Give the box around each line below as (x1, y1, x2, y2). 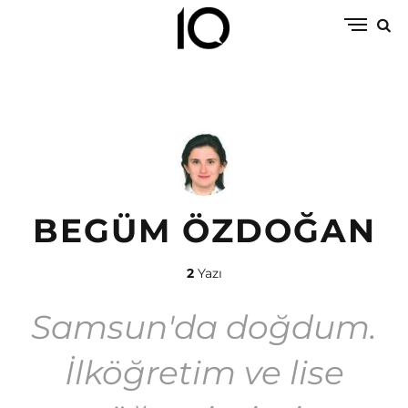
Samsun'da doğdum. (31, 307, 377, 347)
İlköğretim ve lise (64, 352, 344, 393)
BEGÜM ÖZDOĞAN (32, 210, 376, 250)
